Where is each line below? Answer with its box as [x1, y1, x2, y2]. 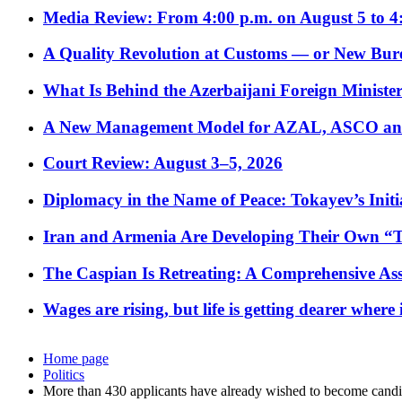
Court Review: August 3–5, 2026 [43, 153, 283, 173]
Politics [43, 367, 84, 383]
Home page [43, 351, 109, 367]
